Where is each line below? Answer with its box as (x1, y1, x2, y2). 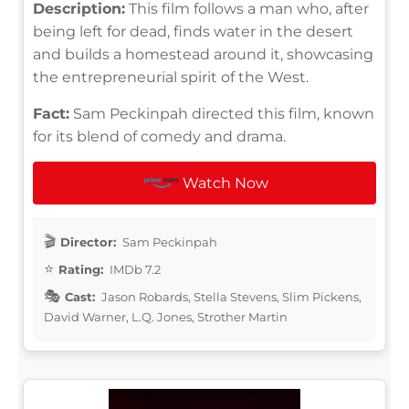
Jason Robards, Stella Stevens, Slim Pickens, (99, 288, 362, 304)
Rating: (58, 261, 103, 277)
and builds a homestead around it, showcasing (33, 45, 373, 63)
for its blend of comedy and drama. (33, 127, 286, 145)
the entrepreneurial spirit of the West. (33, 68, 309, 86)
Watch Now (183, 173, 269, 192)
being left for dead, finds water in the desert (33, 22, 353, 40)
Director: (60, 234, 116, 249)
